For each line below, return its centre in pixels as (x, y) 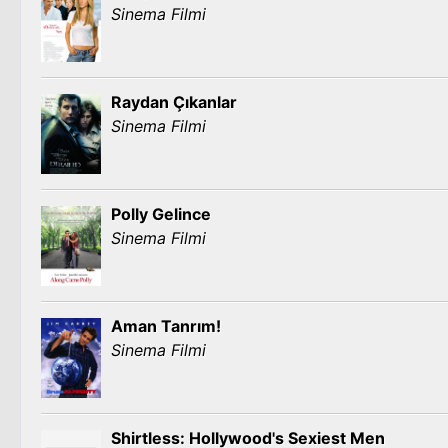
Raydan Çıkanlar (174, 102)
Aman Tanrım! (166, 326)
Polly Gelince (161, 214)
